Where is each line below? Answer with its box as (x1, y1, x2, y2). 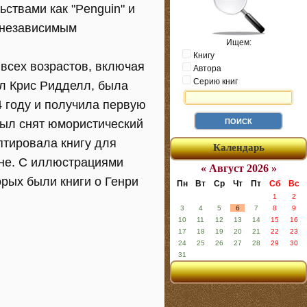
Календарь (212, 142, 265, 153)
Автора (191, 64, 221, 73)
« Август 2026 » (200, 162, 277, 174)
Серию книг (191, 77, 238, 86)
